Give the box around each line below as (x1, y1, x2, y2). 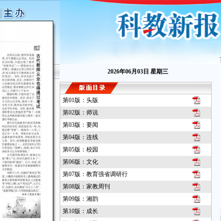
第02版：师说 (62, 109, 98, 116)
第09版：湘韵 (62, 195, 98, 202)
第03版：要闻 (62, 121, 98, 128)
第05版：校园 (62, 146, 98, 153)
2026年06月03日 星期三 (108, 68, 168, 75)
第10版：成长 (62, 208, 98, 215)
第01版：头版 (62, 97, 98, 104)
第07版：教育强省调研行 (62, 171, 128, 178)
